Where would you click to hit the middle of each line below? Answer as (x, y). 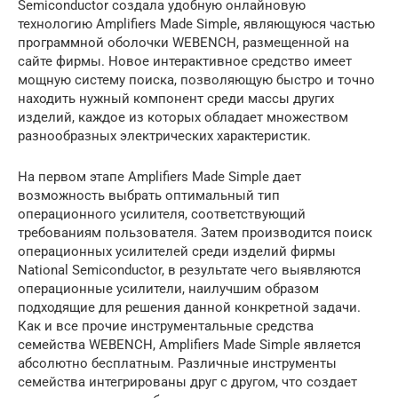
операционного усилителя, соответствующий (162, 214)
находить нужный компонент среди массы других (176, 98)
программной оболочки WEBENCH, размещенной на (183, 42)
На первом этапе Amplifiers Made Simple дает (159, 176)
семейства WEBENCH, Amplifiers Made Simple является (189, 344)
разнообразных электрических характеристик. (164, 135)
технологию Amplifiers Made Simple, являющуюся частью (196, 24)
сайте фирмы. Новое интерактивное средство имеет (185, 61)
